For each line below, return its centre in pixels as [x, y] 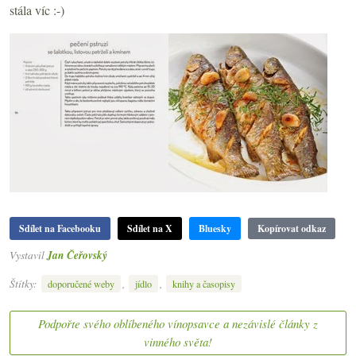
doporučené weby [81, 284]
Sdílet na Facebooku [60, 228]
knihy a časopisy [204, 284]
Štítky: [25, 284]
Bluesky [215, 228]
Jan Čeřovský [77, 254]
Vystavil [28, 254]
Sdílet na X [150, 228]
